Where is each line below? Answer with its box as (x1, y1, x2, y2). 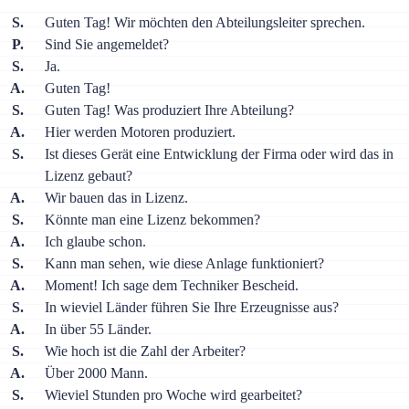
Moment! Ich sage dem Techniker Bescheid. (44, 278, 299, 294)
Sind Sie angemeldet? (44, 37, 169, 53)
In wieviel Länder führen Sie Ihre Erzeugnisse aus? (44, 299, 339, 316)
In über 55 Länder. (44, 321, 152, 338)
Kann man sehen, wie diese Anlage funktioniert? (44, 256, 324, 272)
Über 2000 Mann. (44, 365, 148, 382)
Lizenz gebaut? (44, 168, 132, 184)
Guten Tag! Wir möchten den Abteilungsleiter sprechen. (44, 15, 365, 31)
